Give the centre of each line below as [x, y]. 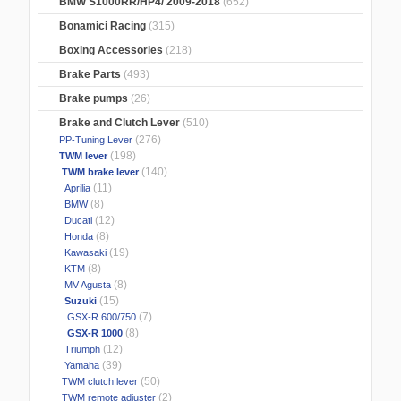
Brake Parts [90, 75]
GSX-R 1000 [90, 333]
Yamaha [78, 366]
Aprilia [74, 188]
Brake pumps [94, 99]
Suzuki [77, 301]
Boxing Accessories [111, 51]
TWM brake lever [98, 172]
